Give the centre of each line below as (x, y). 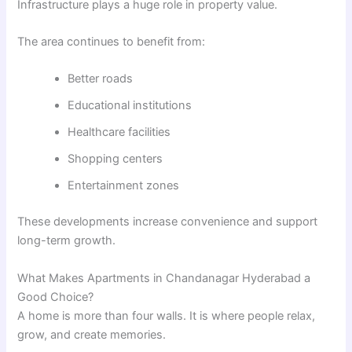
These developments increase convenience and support (168, 222)
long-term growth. (67, 241)
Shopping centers (115, 159)
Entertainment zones (124, 186)
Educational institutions (130, 106)
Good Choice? (56, 297)
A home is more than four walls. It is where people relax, (167, 315)
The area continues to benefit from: (112, 42)
